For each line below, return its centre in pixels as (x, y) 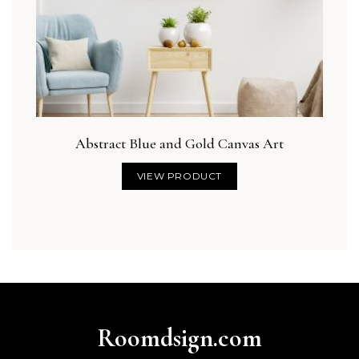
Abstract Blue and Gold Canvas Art (179, 143)
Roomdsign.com (179, 337)
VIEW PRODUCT (179, 175)
